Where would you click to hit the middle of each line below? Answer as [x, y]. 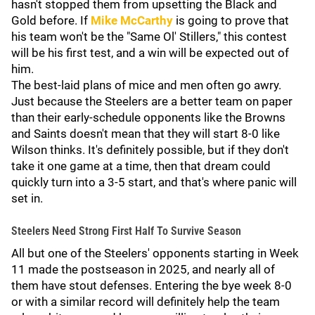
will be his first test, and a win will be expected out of [150, 53]
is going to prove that [231, 20]
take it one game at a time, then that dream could [141, 166]
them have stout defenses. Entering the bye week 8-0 [152, 285]
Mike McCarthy [132, 20]
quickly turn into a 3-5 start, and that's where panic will [154, 182]
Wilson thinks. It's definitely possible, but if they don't [150, 150]
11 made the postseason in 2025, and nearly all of [143, 269]
